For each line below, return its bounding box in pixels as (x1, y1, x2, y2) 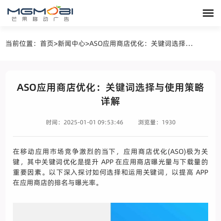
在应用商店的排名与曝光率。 (13, 178, 103, 187)
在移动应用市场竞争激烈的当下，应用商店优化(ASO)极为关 (13, 147, 208, 156)
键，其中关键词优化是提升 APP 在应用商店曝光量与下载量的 (13, 157, 208, 167)
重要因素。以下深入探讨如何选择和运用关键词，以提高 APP (13, 167, 208, 177)
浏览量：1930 (138, 118, 176, 126)
